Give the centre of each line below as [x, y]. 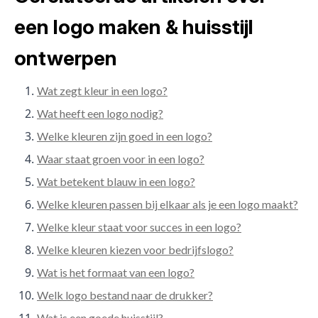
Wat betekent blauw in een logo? [116, 182]
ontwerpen [66, 59]
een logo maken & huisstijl [134, 27]
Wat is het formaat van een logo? [116, 273]
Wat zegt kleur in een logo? [102, 91]
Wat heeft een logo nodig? [100, 114]
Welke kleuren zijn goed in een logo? [125, 136]
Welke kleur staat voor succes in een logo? [139, 227]
